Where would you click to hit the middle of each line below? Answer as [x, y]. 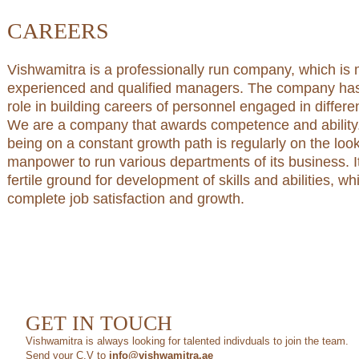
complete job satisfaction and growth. [126, 198]
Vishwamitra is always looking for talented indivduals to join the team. [187, 341]
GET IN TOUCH [99, 323]
